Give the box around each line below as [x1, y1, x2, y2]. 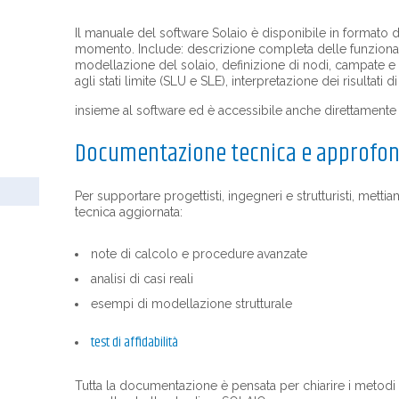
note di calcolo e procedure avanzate [91, 247, 307, 261]
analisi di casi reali [91, 272, 193, 286]
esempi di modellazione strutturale [91, 297, 292, 311]
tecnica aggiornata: [75, 205, 183, 219]
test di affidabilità [91, 331, 178, 354]
